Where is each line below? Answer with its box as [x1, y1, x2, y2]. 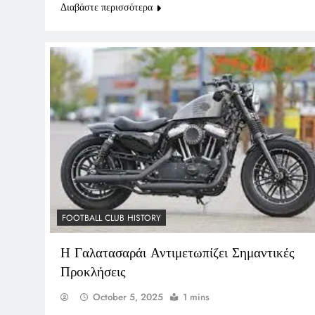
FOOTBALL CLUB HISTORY [62, 212, 161, 225]
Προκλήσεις [60, 262, 126, 282]
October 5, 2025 [93, 290, 163, 304]
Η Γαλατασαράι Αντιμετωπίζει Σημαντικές [60, 243, 295, 263]
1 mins [183, 290, 210, 304]
